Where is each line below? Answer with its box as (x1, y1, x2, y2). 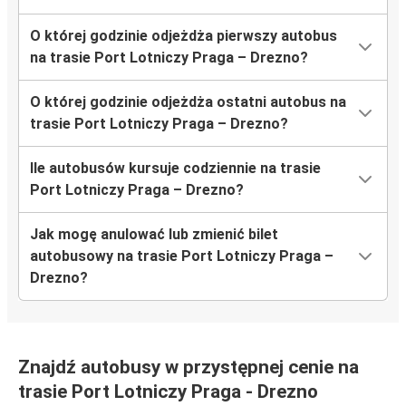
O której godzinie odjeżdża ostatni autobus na (30, 93, 346, 111)
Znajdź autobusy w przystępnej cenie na (18, 356, 359, 379)
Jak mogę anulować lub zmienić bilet (30, 226, 278, 244)
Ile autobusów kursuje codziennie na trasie (30, 159, 321, 178)
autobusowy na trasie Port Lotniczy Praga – (30, 247, 333, 266)
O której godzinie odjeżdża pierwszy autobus (30, 27, 337, 45)
